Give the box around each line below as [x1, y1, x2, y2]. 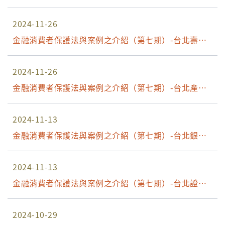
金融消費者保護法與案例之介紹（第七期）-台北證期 [13, 176, 206, 189]
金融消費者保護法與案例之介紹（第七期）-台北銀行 [13, 129, 206, 141]
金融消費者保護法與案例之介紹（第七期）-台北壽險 [13, 33, 206, 46]
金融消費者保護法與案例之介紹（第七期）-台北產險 [13, 81, 206, 93]
